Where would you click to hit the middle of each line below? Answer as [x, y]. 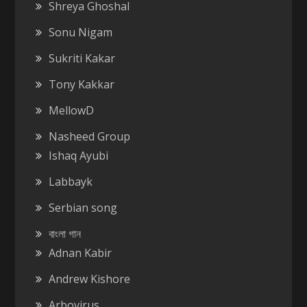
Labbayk [71, 181]
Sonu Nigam [81, 32]
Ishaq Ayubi [79, 155]
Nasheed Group [90, 136]
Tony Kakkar [82, 84]
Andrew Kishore [90, 279]
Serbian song [83, 207]
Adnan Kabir [81, 253]
